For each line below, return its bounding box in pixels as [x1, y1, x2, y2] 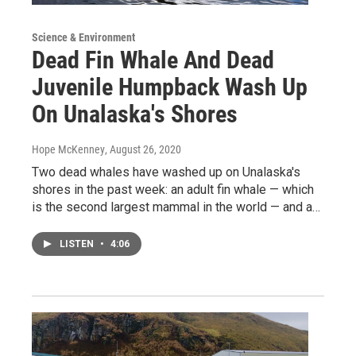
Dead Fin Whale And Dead [32, 46, 274, 75]
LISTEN [60, 238, 96, 250]
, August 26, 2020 [105, 143, 181, 157]
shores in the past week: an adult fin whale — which [32, 182, 314, 198]
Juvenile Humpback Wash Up [32, 73, 308, 102]
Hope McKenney [32, 143, 105, 157]
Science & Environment [32, 31, 135, 44]
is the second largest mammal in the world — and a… [32, 199, 320, 215]
